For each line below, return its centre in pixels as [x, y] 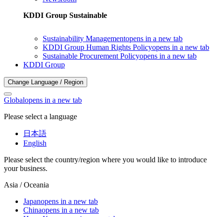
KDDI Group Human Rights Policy [97, 47]
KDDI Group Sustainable [65, 15]
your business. [26, 168]
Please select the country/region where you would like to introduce [105, 160]
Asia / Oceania [26, 185]
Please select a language [40, 116]
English [35, 143]
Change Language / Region [46, 82]
